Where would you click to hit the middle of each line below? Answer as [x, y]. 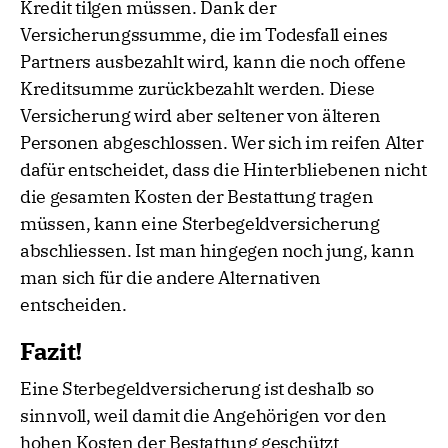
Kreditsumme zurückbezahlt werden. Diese [197, 89]
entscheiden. [73, 305]
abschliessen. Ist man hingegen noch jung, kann [217, 251]
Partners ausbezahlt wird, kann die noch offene [213, 62]
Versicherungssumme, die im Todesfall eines [204, 35]
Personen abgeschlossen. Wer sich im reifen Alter [222, 143]
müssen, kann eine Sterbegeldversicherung [200, 224]
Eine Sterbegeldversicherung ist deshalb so [197, 389]
